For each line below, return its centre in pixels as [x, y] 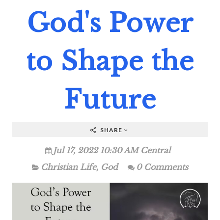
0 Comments [162, 167]
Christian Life [69, 167]
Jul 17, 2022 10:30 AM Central [111, 150]
